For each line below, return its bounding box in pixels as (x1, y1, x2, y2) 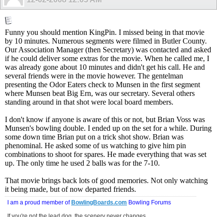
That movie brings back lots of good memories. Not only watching (5, 176, 208, 185)
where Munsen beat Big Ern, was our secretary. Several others (5, 89, 195, 98)
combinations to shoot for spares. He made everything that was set (5, 150, 206, 159)
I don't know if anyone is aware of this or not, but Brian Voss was (5, 115, 205, 124)
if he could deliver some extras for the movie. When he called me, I (5, 54, 209, 63)
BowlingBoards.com (71, 199, 127, 206)
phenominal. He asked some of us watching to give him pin (5, 141, 186, 150)
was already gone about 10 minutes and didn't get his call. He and (5, 63, 205, 72)
